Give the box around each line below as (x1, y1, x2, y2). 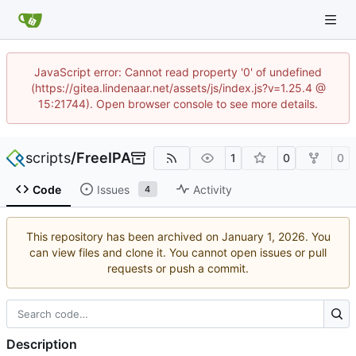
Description (6, 335, 77, 352)
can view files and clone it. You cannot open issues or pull (29, 246, 327, 260)
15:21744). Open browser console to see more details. (38, 97, 318, 110)
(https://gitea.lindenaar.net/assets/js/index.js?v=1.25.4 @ (30, 81, 326, 95)
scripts (25, 149, 71, 166)
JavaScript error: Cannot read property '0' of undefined (34, 65, 322, 79)
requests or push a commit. (107, 261, 249, 276)
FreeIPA (76, 149, 131, 166)
